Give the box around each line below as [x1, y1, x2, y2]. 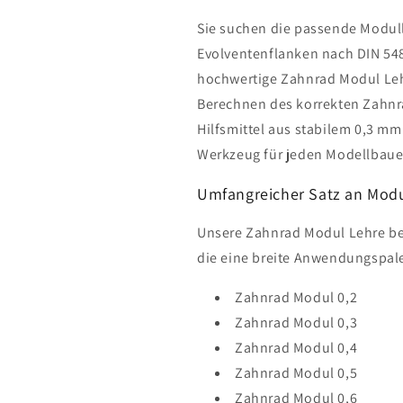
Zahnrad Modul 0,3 [235, 312, 358, 332]
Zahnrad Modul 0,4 [235, 337, 358, 357]
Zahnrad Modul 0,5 [235, 363, 358, 382]
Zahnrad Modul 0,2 [235, 287, 358, 307]
